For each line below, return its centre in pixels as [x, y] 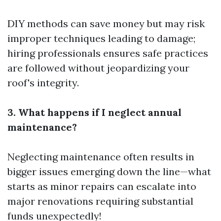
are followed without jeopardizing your [98, 68]
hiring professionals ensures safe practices [108, 53]
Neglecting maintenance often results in [101, 156]
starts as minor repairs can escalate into [102, 186]
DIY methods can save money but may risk [106, 23]
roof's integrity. [43, 82]
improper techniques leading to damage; [101, 38]
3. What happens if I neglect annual [94, 112]
